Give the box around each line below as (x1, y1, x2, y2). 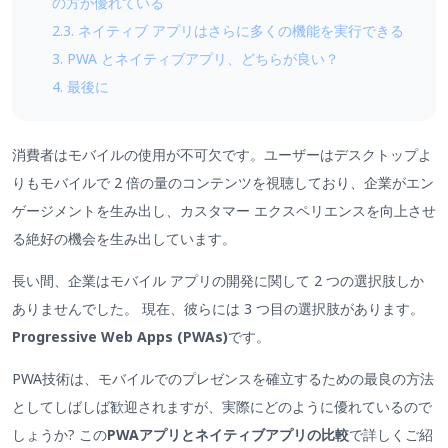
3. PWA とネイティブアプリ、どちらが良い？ (52, 48, 339, 68)
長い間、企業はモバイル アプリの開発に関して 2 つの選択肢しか (12, 270, 424, 290)
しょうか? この (12, 425, 107, 445)
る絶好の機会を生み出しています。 (12, 228, 236, 248)
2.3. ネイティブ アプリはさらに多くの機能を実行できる (52, 20, 404, 40)
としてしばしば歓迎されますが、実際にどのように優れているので (12, 397, 432, 417)
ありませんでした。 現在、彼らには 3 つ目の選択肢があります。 (12, 298, 424, 318)
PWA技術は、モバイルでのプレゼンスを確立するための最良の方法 (12, 369, 434, 389)
